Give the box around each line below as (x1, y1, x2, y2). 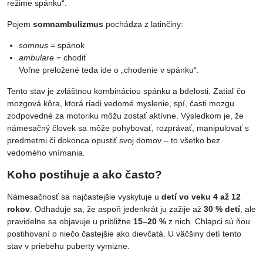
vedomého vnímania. (7, 147, 85, 157)
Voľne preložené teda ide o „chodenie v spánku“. (19, 65, 199, 75)
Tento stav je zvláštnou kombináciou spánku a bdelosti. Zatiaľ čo (7, 86, 245, 96)
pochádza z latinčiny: (103, 19, 183, 29)
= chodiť (54, 52, 86, 62)
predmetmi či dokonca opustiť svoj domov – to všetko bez (7, 135, 220, 145)
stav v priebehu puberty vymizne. (7, 241, 130, 251)
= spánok (48, 40, 85, 50)
